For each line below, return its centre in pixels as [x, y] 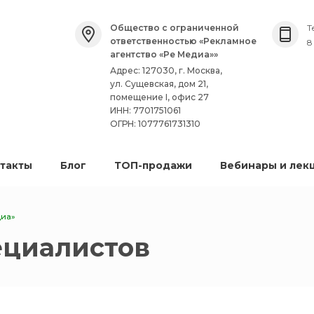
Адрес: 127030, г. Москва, [166, 70]
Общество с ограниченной [175, 28]
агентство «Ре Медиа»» [164, 54]
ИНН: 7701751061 [145, 110]
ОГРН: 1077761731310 [155, 124]
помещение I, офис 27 [159, 97]
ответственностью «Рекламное [183, 41]
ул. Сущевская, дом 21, [159, 84]
